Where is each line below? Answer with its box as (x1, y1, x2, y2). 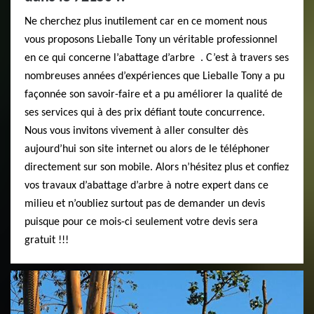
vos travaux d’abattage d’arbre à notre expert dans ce (25, 180, 268, 191)
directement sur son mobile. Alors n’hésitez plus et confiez (25, 162, 289, 173)
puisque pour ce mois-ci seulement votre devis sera (25, 217, 258, 228)
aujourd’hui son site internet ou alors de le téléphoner (25, 144, 270, 155)
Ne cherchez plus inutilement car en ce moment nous (25, 16, 267, 27)
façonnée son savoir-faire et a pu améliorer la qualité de (25, 89, 282, 100)
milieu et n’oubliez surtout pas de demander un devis (25, 198, 265, 210)
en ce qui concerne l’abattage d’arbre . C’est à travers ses (25, 53, 289, 64)
